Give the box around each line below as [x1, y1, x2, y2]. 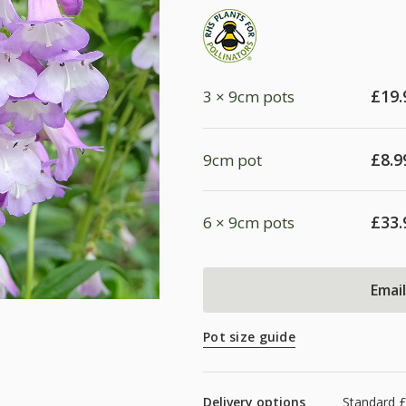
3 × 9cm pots [203, 86, 295, 108]
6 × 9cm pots [203, 211, 295, 233]
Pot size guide [203, 328, 295, 346]
